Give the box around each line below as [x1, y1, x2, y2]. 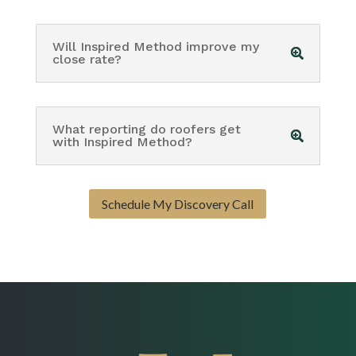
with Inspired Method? [52, 134, 192, 150]
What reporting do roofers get [52, 122, 241, 137]
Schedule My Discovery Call [102, 195, 254, 211]
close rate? [52, 52, 122, 68]
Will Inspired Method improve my [52, 39, 259, 55]
